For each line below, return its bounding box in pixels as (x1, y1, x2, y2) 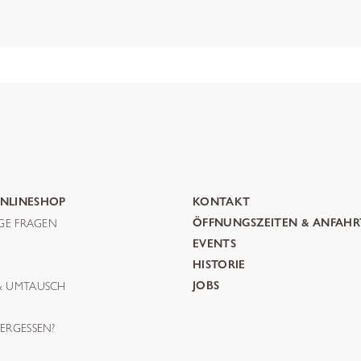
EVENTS (193, 237, 236, 251)
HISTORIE (193, 258, 246, 272)
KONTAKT (193, 195, 251, 210)
